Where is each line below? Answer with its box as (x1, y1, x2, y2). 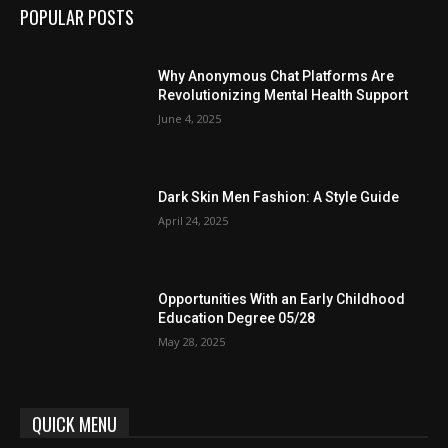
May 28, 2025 (158, 333, 226, 349)
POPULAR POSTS (20, 4, 134, 31)
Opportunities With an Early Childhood (158, 290, 406, 307)
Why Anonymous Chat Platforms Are (158, 67, 395, 84)
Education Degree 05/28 (158, 309, 316, 326)
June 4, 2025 (158, 110, 222, 126)
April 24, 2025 (158, 212, 229, 228)
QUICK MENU (32, 411, 117, 438)
